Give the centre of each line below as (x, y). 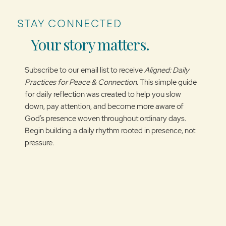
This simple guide (168, 82)
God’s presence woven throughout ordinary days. (105, 118)
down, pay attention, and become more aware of (104, 106)
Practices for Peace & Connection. (82, 82)
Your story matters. (90, 44)
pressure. (40, 143)
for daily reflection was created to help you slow (103, 94)
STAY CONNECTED (69, 24)
